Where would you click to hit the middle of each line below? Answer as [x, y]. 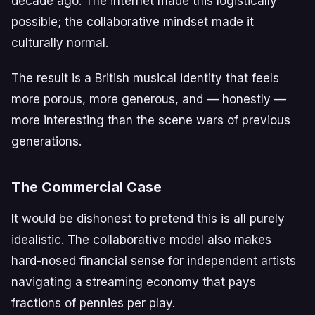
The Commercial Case [86, 187]
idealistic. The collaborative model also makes [141, 240]
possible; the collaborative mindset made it [133, 22]
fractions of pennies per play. [93, 303]
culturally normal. [60, 43]
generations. [46, 141]
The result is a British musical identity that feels [145, 78]
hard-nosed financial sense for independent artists [154, 261]
